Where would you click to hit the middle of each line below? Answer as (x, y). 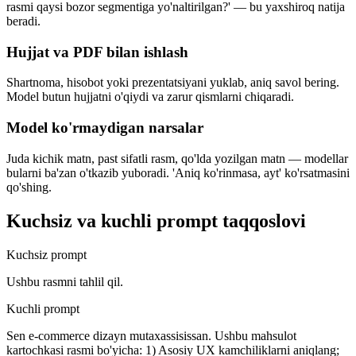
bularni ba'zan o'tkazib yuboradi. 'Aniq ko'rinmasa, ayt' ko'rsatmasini (178, 172)
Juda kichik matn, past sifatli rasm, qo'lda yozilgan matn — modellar (177, 158)
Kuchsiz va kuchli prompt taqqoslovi (156, 221)
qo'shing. (29, 187)
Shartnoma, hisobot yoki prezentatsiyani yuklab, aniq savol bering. (173, 83)
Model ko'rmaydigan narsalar (105, 128)
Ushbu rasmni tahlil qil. (65, 281)
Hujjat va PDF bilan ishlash (97, 52)
